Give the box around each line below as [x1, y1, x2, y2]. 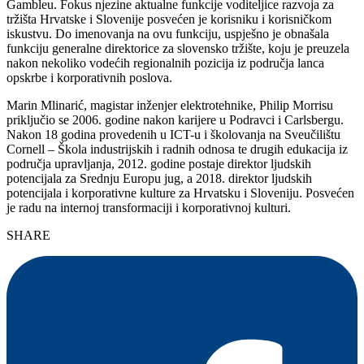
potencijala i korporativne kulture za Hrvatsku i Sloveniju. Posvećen [6, 185, 354, 200]
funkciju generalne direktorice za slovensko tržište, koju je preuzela [6, 41, 349, 55]
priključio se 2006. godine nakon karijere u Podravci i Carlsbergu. [6, 112, 344, 127]
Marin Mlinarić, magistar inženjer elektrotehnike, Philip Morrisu [6, 97, 333, 112]
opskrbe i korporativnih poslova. [6, 70, 172, 84]
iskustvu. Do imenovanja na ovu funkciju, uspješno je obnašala [6, 26, 329, 41]
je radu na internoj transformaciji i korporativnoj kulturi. [6, 200, 291, 214]
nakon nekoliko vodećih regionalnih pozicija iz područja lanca [6, 55, 324, 70]
